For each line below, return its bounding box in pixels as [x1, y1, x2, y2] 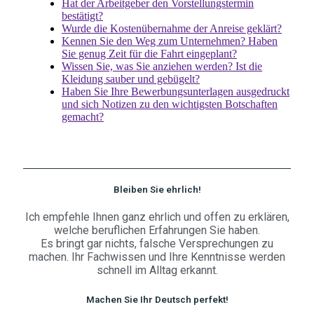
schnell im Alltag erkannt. [96, 264, 218, 278]
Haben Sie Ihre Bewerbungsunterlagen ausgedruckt [62, 86, 289, 97]
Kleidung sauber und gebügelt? [62, 73, 200, 85]
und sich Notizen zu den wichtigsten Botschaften [62, 98, 278, 110]
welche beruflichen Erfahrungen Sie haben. [54, 224, 260, 238]
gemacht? [62, 111, 104, 123]
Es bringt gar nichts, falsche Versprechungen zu [41, 237, 273, 251]
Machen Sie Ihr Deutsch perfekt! [86, 294, 228, 306]
